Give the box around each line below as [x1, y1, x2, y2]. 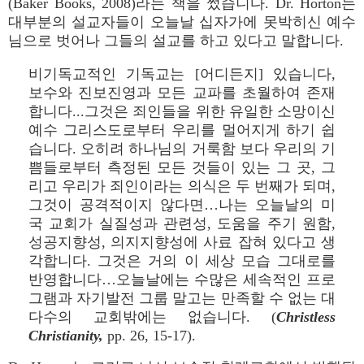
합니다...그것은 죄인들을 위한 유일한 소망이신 [28, 103, 336, 119]
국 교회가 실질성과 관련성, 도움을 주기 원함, [28, 215, 336, 232]
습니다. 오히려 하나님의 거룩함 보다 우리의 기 [28, 141, 336, 157]
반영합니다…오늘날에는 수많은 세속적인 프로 [28, 271, 336, 288]
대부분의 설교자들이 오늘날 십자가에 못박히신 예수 [8, 14, 356, 30]
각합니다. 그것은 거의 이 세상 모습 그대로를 [28, 253, 336, 269]
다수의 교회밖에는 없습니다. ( [28, 309, 276, 325]
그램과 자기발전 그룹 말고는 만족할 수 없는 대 [28, 290, 336, 306]
